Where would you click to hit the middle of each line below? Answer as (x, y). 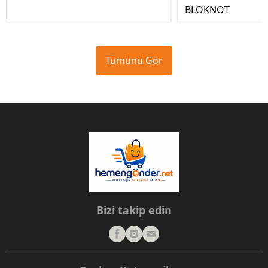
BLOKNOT (207, 10)
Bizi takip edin (134, 210)
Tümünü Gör (134, 60)
